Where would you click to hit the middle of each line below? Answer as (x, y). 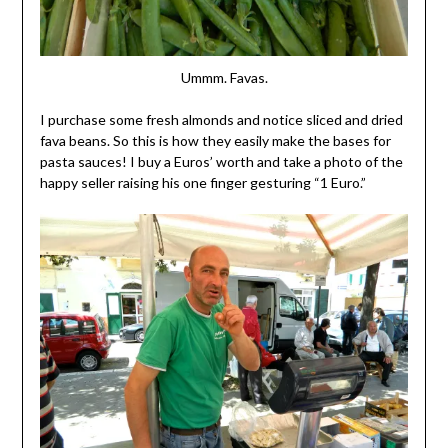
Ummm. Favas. (224, 77)
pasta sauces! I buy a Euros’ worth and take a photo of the (221, 161)
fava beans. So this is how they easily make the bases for (215, 140)
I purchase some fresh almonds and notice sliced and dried (221, 119)
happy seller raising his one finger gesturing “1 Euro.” (202, 182)
